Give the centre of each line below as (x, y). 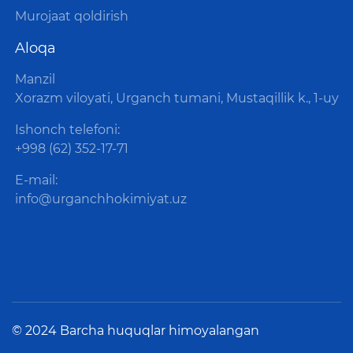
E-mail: (36, 180)
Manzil (35, 80)
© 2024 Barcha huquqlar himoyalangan (136, 330)
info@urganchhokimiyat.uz (100, 199)
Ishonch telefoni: (67, 130)
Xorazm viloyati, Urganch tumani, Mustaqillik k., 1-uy (176, 98)
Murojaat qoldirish (71, 17)
